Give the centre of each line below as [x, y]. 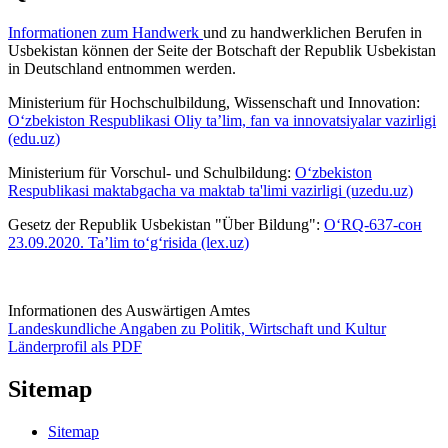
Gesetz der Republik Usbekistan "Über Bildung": [166, 225]
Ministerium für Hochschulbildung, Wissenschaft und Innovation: [214, 103]
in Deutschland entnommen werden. [122, 69]
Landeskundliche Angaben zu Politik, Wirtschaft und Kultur [197, 329]
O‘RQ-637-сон [373, 225]
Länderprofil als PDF [75, 347]
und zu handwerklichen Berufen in [312, 33]
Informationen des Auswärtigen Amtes [129, 311]
